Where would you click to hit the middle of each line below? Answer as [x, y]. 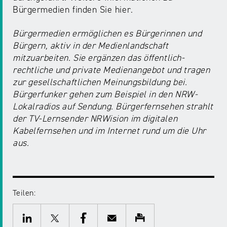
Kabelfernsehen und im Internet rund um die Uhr [109, 131]
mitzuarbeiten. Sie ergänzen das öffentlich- [99, 58]
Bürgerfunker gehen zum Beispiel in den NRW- [105, 94]
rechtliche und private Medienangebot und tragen [111, 70]
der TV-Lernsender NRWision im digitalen [95, 119]
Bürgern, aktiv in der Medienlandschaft [91, 46]
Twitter [81, 216]
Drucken [168, 216]
